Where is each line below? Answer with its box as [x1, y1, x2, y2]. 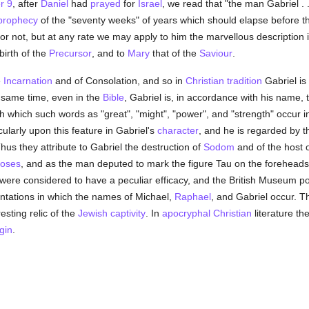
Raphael [174, 191, 211, 202]
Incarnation [3, 75, 52, 86]
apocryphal [161, 208, 210, 219]
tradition [226, 75, 262, 86]
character [157, 125, 199, 136]
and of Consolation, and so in [52, 75, 186, 86]
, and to [91, 48, 128, 59]
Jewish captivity [77, 208, 146, 219]
